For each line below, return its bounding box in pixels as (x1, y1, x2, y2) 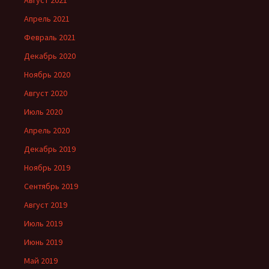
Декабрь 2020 (24, 50, 76, 61)
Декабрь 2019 (24, 143, 76, 154)
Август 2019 (24, 199, 67, 210)
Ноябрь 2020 (24, 68, 70, 80)
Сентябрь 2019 (24, 180, 78, 192)
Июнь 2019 (24, 236, 62, 247)
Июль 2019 (24, 217, 62, 229)
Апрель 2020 (24, 124, 70, 136)
